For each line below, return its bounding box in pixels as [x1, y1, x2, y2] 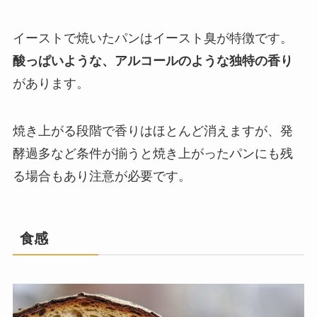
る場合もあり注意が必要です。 [12, 169, 191, 184]
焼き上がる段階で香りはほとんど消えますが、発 [12, 124, 293, 139]
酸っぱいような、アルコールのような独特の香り [12, 53, 293, 68]
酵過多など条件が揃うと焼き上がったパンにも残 [12, 146, 293, 161]
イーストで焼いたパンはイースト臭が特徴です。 [12, 30, 293, 45]
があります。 [12, 76, 89, 91]
